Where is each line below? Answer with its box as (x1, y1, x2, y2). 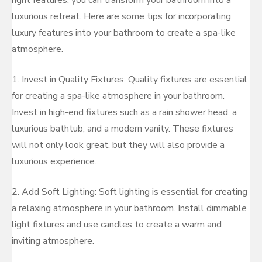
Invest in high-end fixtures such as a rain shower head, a (12, 106, 237, 119)
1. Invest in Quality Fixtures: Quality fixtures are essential (12, 73, 247, 86)
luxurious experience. (12, 155, 96, 168)
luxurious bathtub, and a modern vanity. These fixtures (12, 122, 233, 135)
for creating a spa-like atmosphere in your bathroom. (12, 89, 225, 102)
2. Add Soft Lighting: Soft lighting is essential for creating (12, 185, 247, 198)
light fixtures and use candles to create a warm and (12, 218, 222, 231)
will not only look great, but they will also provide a (12, 139, 225, 151)
